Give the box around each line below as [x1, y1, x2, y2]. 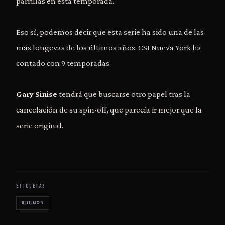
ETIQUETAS [16, 182, 46, 189]
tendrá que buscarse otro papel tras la [57, 89, 190, 99]
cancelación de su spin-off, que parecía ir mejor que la [16, 104, 202, 115]
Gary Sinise [16, 89, 57, 99]
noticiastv [21, 199, 44, 206]
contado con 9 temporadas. [16, 58, 111, 68]
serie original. [16, 120, 63, 130]
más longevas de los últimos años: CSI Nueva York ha [16, 42, 201, 52]
